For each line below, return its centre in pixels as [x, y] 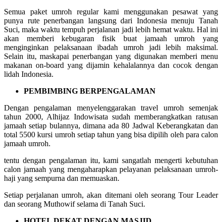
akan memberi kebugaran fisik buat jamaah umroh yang [111, 38]
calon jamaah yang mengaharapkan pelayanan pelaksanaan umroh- [111, 169]
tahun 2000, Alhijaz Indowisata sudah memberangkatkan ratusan [111, 116]
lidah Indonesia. [29, 74]
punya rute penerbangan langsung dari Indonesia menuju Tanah [111, 20]
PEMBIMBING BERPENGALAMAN [90, 91]
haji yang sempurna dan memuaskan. [62, 178]
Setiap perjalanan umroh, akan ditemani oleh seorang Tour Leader [111, 195]
